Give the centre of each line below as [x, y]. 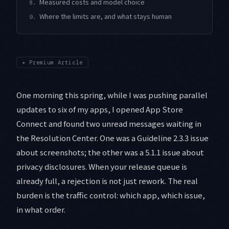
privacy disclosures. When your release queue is [102, 167]
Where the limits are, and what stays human [106, 16]
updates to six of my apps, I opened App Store [100, 109]
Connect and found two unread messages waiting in [109, 124]
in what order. [41, 210]
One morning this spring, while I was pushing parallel [112, 95]
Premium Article [56, 63]
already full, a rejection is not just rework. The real [107, 181]
